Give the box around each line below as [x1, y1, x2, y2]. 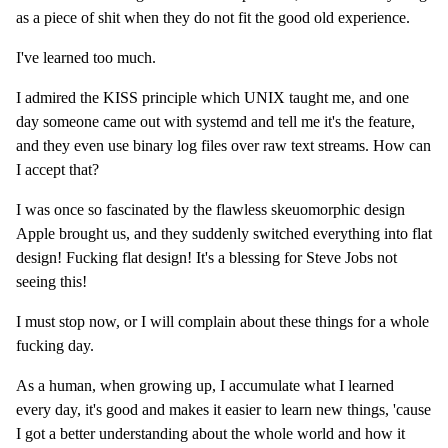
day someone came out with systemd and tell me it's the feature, [16, 113, 415, 131]
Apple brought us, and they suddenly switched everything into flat [16, 225, 432, 243]
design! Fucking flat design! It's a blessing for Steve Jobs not [16, 249, 397, 267]
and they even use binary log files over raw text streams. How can [16, 137, 431, 155]
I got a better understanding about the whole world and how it [16, 425, 405, 443]
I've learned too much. [16, 49, 156, 67]
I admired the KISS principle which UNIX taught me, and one [16, 89, 409, 107]
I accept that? [16, 161, 99, 179]
